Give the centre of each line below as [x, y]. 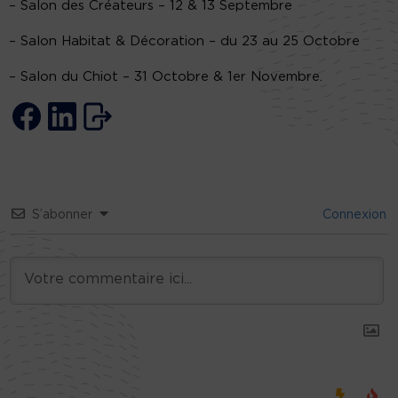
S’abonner [62, 215]
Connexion [353, 215]
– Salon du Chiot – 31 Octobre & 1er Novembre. [166, 77]
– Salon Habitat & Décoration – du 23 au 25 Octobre [184, 42]
